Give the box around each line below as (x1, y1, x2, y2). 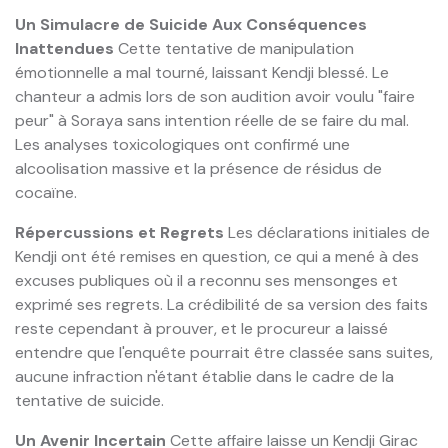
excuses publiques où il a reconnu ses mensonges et (15, 270, 398, 292)
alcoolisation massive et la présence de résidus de (15, 158, 382, 180)
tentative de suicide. (15, 390, 164, 412)
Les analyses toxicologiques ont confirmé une (15, 134, 350, 156)
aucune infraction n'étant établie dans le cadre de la (15, 366, 394, 388)
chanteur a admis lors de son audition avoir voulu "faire (15, 86, 415, 108)
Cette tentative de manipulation (114, 38, 354, 60)
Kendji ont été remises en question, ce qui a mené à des (15, 246, 419, 268)
